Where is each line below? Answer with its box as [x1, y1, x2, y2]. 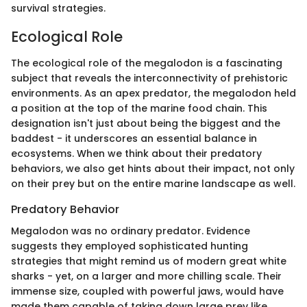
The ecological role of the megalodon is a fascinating [11, 56, 282, 70]
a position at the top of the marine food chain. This [11, 101, 267, 115]
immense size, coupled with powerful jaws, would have [11, 284, 284, 298]
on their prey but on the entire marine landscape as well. [11, 176, 295, 191]
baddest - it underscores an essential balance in [11, 131, 257, 145]
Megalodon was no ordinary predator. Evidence [11, 223, 250, 238]
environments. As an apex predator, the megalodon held [11, 86, 296, 100]
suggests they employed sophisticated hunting [11, 238, 248, 253]
